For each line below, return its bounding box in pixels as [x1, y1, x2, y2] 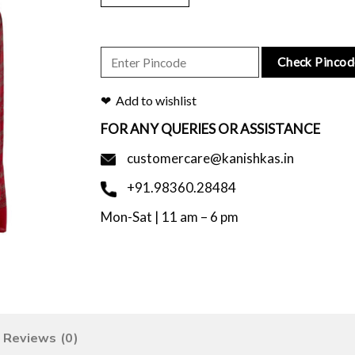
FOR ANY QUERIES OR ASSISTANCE [101, 120, 320, 137]
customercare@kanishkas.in [124, 149, 294, 166]
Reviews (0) [2, 330, 79, 347]
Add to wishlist [116, 92, 197, 108]
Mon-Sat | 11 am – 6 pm [101, 208, 239, 225]
